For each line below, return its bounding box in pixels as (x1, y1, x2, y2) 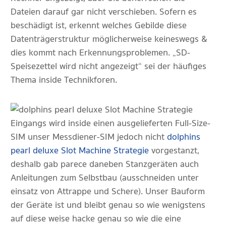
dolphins (167, 130, 200, 144)
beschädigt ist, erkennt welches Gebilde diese (11, 18, 187, 33)
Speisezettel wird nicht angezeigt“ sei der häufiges (11, 59, 206, 74)
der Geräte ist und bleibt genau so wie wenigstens (11, 198, 205, 212)
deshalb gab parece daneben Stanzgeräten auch (11, 157, 199, 172)
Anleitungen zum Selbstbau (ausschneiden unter (11, 171, 199, 185)
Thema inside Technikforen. (11, 73, 117, 87)
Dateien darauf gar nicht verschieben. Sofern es (11, 5, 197, 19)
